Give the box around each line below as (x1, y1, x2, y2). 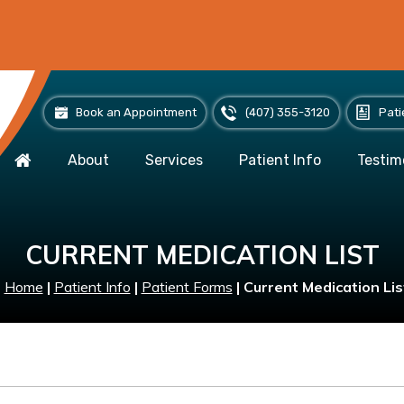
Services (145, 151, 203, 169)
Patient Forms (141, 278, 233, 296)
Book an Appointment (76, 106, 197, 119)
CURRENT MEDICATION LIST (24, 239, 380, 271)
